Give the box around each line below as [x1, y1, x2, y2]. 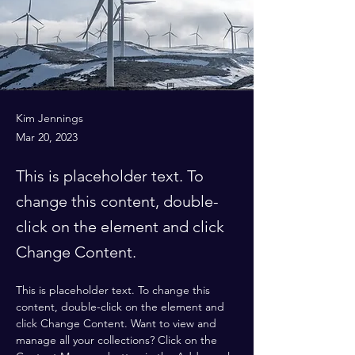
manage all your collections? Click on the [16, 333, 220, 347]
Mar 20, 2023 [16, 130, 78, 144]
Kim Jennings [16, 111, 83, 125]
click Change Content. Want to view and [16, 316, 219, 330]
